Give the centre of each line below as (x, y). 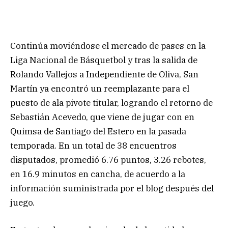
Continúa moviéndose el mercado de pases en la (108, 46)
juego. (22, 202)
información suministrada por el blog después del (112, 188)
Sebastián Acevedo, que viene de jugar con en (102, 117)
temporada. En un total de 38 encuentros (93, 145)
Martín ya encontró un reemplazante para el (100, 88)
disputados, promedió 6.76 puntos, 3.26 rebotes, (108, 160)
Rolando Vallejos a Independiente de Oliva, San (104, 74)
